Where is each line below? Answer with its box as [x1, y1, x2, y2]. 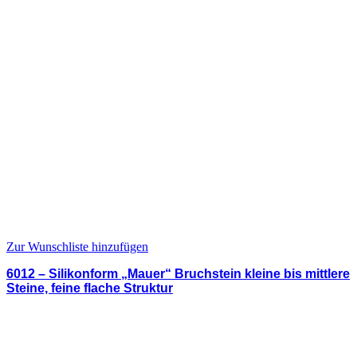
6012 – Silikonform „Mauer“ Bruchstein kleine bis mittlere [6, 266, 350, 280]
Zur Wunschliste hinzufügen [6, 239, 148, 253]
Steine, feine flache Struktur [6, 280, 173, 295]
